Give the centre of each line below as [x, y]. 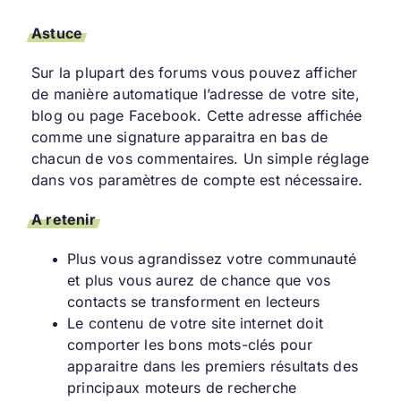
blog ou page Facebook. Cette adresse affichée [196, 116]
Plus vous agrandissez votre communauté [212, 259]
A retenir [63, 220]
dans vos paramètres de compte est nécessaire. [197, 180]
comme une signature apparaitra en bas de [179, 137]
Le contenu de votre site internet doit [195, 324]
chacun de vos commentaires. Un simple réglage [200, 159]
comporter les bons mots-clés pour [189, 345]
